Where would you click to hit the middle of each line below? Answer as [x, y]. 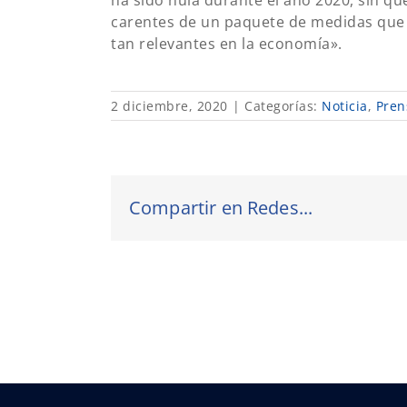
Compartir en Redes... [221, 208]
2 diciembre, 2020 [169, 105]
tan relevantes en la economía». [227, 43]
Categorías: [283, 105]
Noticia [345, 105]
